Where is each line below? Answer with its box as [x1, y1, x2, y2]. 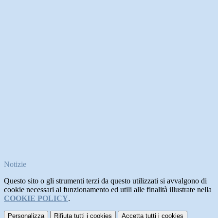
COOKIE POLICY [4, 194, 68, 203]
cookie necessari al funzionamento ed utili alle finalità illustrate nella [4, 185, 212, 194]
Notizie [4, 160, 26, 169]
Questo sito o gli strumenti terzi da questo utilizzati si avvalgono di [4, 177, 207, 185]
